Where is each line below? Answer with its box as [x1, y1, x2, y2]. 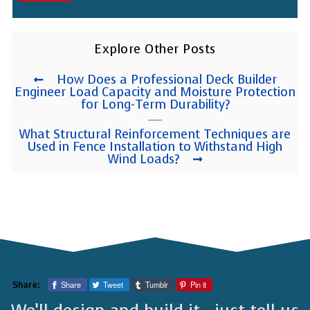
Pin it [190, 279, 206, 291]
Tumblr [145, 279, 168, 291]
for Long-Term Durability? [80, 96, 230, 113]
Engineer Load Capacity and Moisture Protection [15, 84, 295, 101]
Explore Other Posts [94, 41, 216, 58]
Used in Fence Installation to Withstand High [28, 138, 282, 156]
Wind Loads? [108, 151, 179, 168]
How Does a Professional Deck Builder [56, 71, 277, 89]
